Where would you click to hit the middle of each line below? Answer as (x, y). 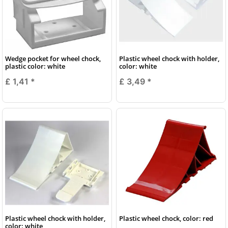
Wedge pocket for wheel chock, (53, 58)
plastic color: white (35, 66)
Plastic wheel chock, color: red (166, 218)
